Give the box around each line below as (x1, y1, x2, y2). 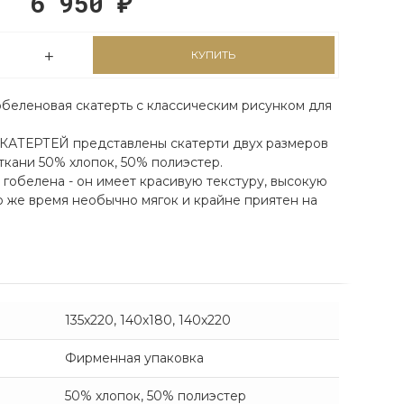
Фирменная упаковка (64, 349, 204, 366)
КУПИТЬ (191, 47, 236, 61)
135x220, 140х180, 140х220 (64, 311, 231, 328)
